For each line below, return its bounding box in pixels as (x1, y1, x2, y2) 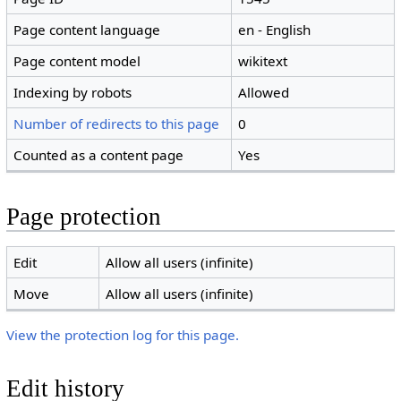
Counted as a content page (13, 146, 184, 165)
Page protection (5, 203, 161, 231)
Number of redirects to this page (13, 115, 220, 133)
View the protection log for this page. (5, 325, 239, 344)
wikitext (238, 52, 288, 71)
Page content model (13, 52, 141, 71)
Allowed (238, 83, 290, 102)
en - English (238, 21, 311, 39)
